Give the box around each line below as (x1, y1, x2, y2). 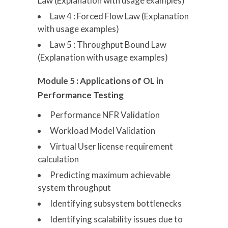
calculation (38, 153, 79, 164)
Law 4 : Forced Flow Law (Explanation (50, 10, 189, 21)
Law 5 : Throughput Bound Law (50, 39, 166, 50)
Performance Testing (38, 89, 124, 100)
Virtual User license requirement (50, 140, 173, 152)
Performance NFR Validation (50, 109, 160, 120)
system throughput (38, 182, 111, 193)
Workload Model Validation (50, 125, 155, 136)
